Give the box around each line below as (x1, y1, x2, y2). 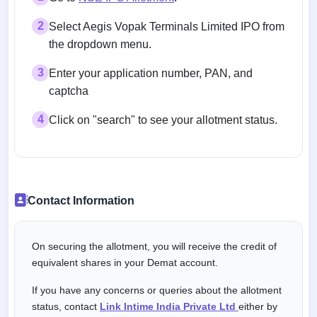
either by (238, 300, 277, 312)
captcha (49, 84, 88, 97)
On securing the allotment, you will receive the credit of (32, 240, 277, 252)
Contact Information (27, 194, 134, 207)
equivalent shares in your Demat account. (32, 256, 218, 268)
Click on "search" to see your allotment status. (49, 113, 277, 126)
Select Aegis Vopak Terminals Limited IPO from (49, 20, 284, 33)
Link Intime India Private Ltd (100, 300, 238, 312)
